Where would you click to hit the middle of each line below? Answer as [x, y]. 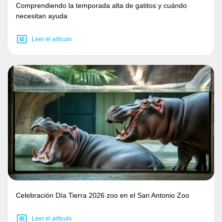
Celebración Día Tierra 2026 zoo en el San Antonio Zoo [103, 195]
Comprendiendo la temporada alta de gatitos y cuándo [101, 6]
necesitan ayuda [42, 16]
